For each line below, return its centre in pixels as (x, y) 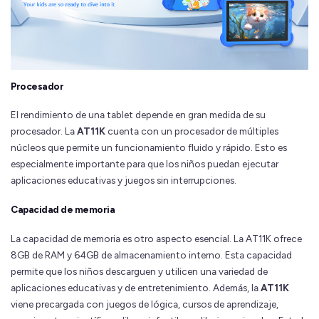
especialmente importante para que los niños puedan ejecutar (145, 164)
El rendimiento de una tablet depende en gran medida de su (138, 115)
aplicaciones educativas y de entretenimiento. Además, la (136, 287)
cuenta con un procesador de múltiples (192, 131)
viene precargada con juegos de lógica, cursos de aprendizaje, (145, 304)
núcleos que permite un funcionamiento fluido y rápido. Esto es (149, 148)
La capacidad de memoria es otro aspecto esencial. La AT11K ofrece (156, 238)
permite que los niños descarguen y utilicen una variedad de (139, 271)
